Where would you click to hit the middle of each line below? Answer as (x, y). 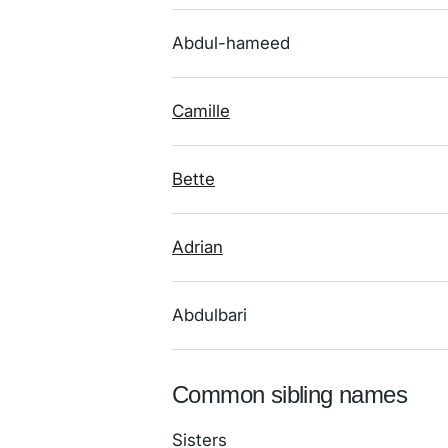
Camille (201, 111)
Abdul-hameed (231, 43)
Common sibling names (289, 394)
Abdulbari (209, 315)
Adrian (197, 247)
